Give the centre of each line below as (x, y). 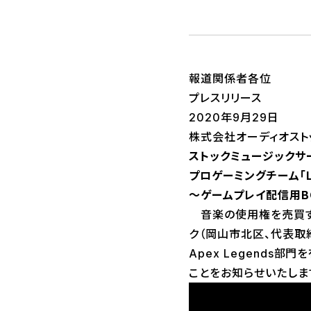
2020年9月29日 (234, 118)
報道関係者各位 (230, 79)
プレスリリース (225, 98)
